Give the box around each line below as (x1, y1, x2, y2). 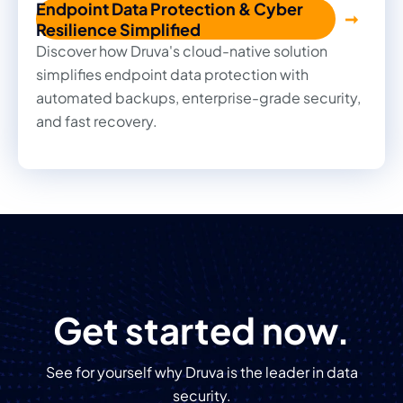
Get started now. (53, 306, 350, 353)
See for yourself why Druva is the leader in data (45, 362, 358, 381)
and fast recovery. (36, 111, 157, 130)
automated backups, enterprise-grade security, (36, 87, 361, 107)
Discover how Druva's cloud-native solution (36, 40, 327, 60)
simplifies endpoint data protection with (36, 64, 309, 84)
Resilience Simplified (36, 18, 201, 40)
